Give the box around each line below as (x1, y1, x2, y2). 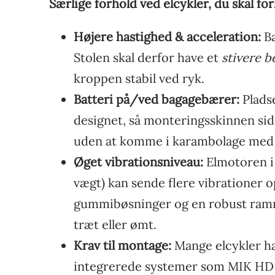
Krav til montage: (74, 237, 171, 253)
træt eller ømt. (74, 216, 157, 232)
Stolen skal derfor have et (74, 49, 222, 65)
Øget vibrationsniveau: (74, 153, 203, 169)
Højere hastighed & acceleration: (74, 28, 261, 44)
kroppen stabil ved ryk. (74, 70, 204, 86)
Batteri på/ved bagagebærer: (74, 91, 239, 107)
